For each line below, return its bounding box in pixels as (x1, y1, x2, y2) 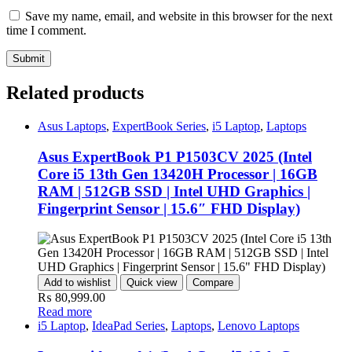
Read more (38, 305, 92, 319)
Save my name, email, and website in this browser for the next (25, 9, 332, 24)
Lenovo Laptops (218, 319, 299, 333)
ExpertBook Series (112, 119, 206, 133)
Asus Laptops (38, 119, 106, 133)
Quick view (126, 277, 177, 289)
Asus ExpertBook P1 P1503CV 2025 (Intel (38, 148, 312, 165)
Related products (6, 82, 144, 103)
